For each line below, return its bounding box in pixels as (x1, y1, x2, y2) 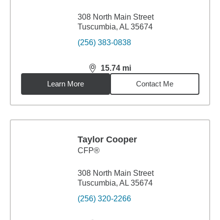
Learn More (47, 80, 84, 88)
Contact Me (136, 80, 174, 88)
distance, (88, 68, 124, 77)
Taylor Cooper (78, 135, 137, 144)
